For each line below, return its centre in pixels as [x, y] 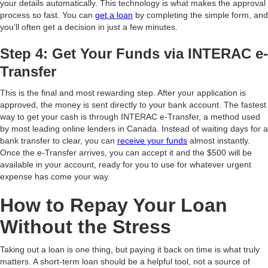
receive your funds [152, 141]
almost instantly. [219, 141]
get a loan [114, 15]
